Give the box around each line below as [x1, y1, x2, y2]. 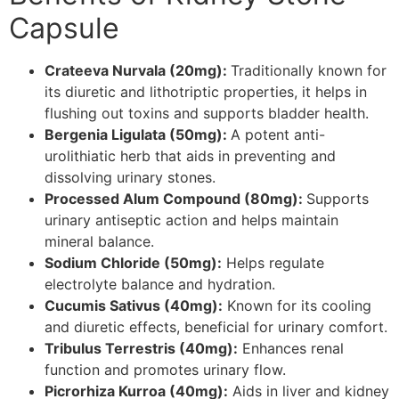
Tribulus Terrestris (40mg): [45, 338, 238, 357]
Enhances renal [238, 338, 344, 357]
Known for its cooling [223, 296, 371, 314]
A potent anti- [231, 125, 325, 143]
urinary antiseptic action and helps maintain [45, 210, 338, 229]
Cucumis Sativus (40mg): [45, 296, 223, 314]
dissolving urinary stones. [45, 167, 216, 186]
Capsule [9, 10, 119, 45]
